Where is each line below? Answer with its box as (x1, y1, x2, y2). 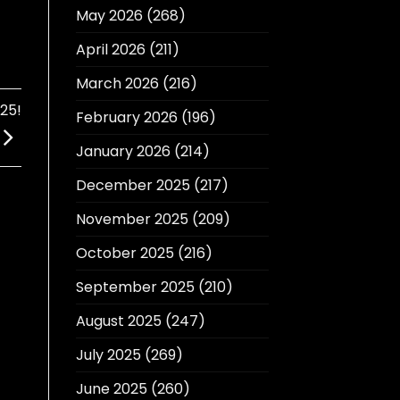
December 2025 (75, 175, 190, 196)
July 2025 (75, 345, 141, 366)
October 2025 (75, 243, 174, 264)
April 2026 (75, 39, 146, 61)
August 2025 (75, 311, 162, 332)
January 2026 (75, 141, 171, 162)
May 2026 (75, 5, 143, 27)
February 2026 (75, 107, 178, 129)
